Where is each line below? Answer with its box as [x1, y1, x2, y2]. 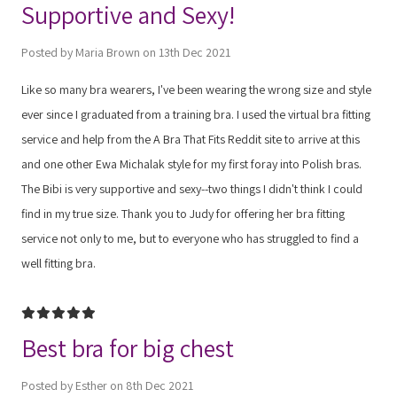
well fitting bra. [21, 254, 96, 271]
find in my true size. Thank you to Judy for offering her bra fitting [21, 205, 345, 222]
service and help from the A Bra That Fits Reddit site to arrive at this [21, 130, 360, 147]
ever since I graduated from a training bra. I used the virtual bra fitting [21, 105, 370, 122]
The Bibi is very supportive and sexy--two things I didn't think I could [21, 180, 362, 197]
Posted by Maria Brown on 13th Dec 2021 [21, 43, 230, 60]
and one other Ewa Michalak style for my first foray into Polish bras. [21, 155, 362, 172]
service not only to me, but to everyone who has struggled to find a [21, 230, 359, 246]
